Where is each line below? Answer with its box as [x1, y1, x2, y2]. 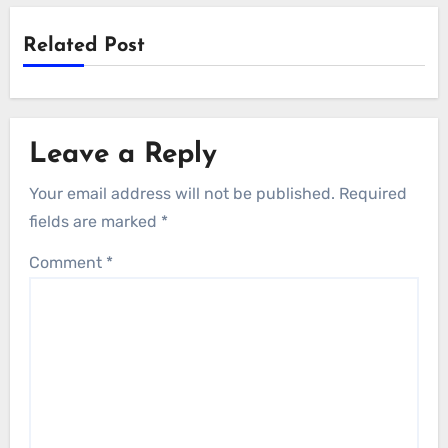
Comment [29, 252, 107, 272]
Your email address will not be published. [29, 183, 336, 203]
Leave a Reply [29, 141, 218, 170]
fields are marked [29, 211, 162, 231]
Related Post [22, 35, 145, 56]
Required [339, 183, 408, 203]
